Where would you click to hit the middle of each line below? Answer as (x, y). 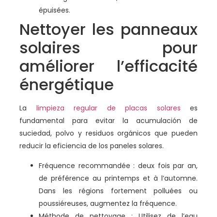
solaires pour (108, 48)
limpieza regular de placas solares (113, 108)
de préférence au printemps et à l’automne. (118, 178)
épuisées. (54, 10)
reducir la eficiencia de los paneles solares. (92, 146)
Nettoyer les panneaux (108, 30)
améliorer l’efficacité (108, 66)
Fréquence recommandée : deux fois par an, (118, 165)
